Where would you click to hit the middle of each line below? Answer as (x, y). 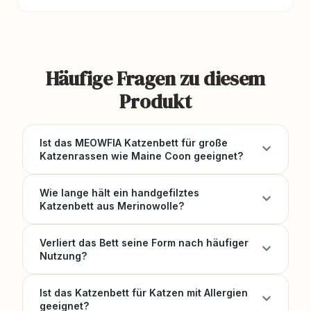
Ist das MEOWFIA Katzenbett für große (134, 142)
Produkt (155, 101)
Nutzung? (63, 255)
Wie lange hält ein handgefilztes (119, 192)
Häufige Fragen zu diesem (155, 78)
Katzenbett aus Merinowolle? (112, 205)
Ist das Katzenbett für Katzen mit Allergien (144, 292)
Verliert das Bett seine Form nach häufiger (144, 242)
